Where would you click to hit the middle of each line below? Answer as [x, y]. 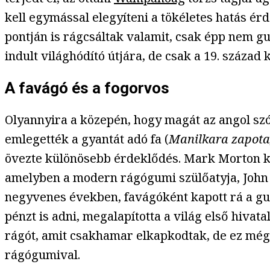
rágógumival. [42, 255]
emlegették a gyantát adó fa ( [87, 139]
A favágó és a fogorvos [87, 88]
